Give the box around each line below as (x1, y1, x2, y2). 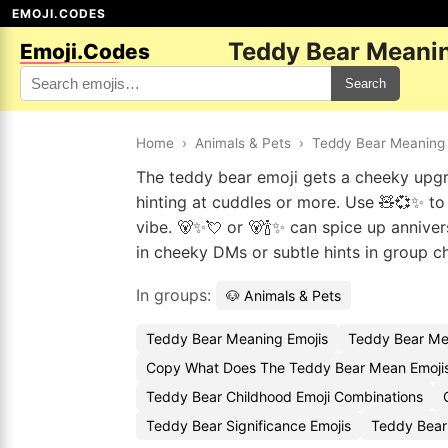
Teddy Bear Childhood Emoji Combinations (146, 388, 423, 405)
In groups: (136, 285, 216, 305)
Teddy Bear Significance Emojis (146, 417, 351, 434)
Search (345, 76, 386, 91)
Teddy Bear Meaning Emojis (146, 330, 328, 347)
